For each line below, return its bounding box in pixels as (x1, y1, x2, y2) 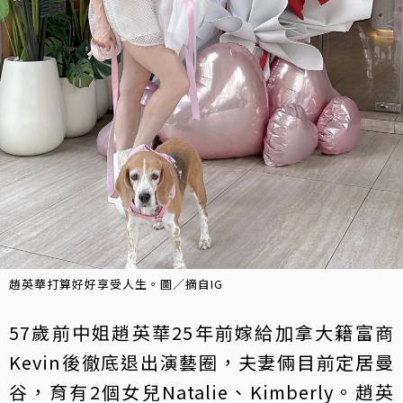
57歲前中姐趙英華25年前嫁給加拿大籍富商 (9, 318, 394, 345)
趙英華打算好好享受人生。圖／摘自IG (9, 274, 223, 292)
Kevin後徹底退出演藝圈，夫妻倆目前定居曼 (9, 348, 394, 375)
